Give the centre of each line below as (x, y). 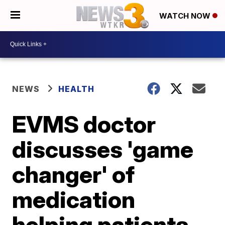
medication (74, 199)
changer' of (74, 174)
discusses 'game (103, 149)
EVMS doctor (84, 124)
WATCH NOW (186, 16)
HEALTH (77, 89)
